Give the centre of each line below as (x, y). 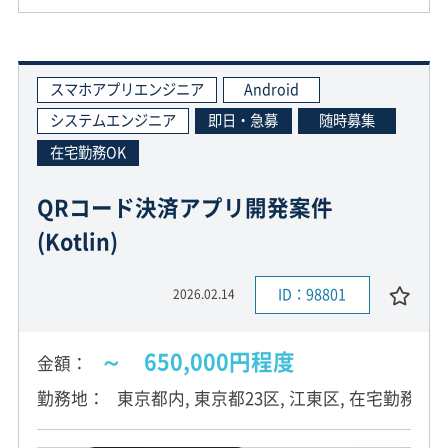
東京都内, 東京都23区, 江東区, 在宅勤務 (266, 397)
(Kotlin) (77, 241)
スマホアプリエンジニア (126, 88)
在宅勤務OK (87, 152)
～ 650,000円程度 (197, 360)
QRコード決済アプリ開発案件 (184, 207)
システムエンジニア (112, 120)
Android (271, 88)
